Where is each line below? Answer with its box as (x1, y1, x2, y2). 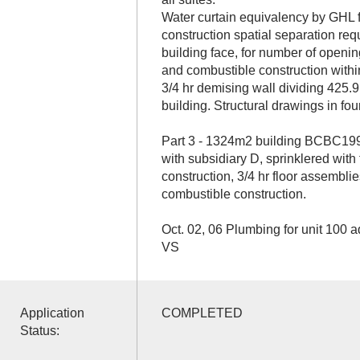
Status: (19, 323, 59, 337)
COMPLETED (161, 305, 243, 320)
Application (19, 305, 84, 320)
